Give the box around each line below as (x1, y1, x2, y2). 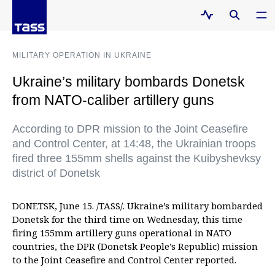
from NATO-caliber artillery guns (12, 92, 214, 108)
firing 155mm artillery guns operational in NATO (12, 227, 231, 239)
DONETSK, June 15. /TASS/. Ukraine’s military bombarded (12, 199, 263, 212)
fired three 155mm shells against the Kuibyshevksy (12, 152, 261, 165)
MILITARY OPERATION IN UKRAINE (12, 51, 152, 60)
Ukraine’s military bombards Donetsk (12, 74, 245, 90)
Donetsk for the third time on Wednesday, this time (12, 213, 242, 225)
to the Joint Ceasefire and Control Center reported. (12, 254, 236, 266)
